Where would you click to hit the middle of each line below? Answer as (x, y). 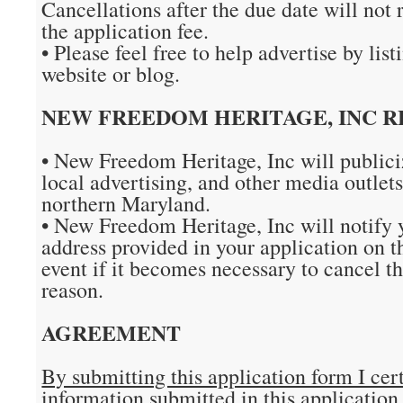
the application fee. (125, 31)
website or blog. (111, 74)
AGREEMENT (112, 332)
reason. (73, 290)
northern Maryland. (126, 203)
